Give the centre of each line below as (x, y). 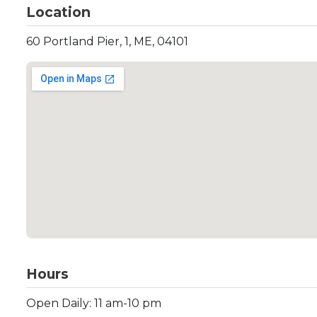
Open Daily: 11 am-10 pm (94, 303)
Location (58, 12)
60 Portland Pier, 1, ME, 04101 (107, 41)
